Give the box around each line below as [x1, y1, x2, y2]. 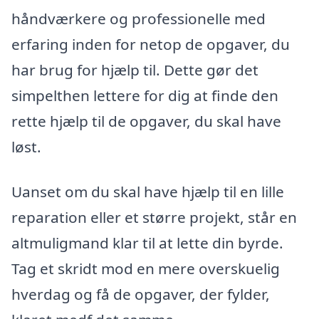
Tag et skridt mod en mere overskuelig [11, 258, 280, 279]
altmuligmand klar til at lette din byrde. [11, 233, 283, 253]
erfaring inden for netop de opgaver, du [11, 33, 290, 54]
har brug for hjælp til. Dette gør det [11, 59, 258, 80]
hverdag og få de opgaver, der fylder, [11, 284, 270, 305]
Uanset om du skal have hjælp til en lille [11, 182, 284, 202]
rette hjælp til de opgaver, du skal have [11, 110, 281, 131]
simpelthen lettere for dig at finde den [11, 85, 278, 105]
